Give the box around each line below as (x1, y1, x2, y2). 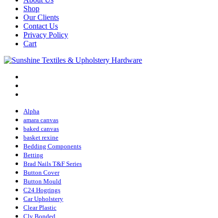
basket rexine (23, 133, 58, 141)
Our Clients (23, 13, 59, 21)
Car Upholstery (23, 195, 63, 202)
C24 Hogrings (23, 186, 60, 194)
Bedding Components (23, 142, 81, 150)
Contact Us (23, 21, 58, 30)
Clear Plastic (23, 203, 56, 211)
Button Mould (23, 177, 61, 185)
